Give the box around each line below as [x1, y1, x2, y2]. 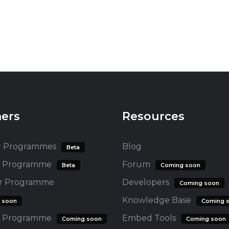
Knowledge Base [122, 195, 191, 205]
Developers [122, 177, 169, 187]
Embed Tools [122, 213, 176, 223]
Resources [122, 109, 185, 123]
